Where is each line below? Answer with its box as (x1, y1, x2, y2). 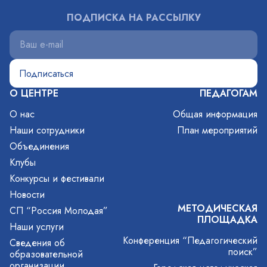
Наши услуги (10, 220, 64, 234)
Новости (10, 188, 45, 201)
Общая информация (173, 107, 257, 121)
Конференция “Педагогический (123, 234, 257, 248)
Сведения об (10, 236, 65, 250)
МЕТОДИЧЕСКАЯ (178, 201, 257, 216)
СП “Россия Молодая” (10, 204, 108, 218)
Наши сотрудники (10, 123, 85, 137)
